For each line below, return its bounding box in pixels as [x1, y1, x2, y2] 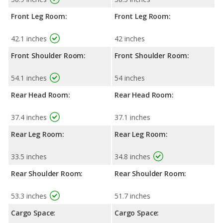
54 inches [114, 73, 145, 83]
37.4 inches [11, 112, 47, 122]
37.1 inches [114, 112, 150, 122]
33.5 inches [11, 152, 47, 162]
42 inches [114, 34, 145, 44]
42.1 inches [11, 34, 47, 44]
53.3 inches [11, 191, 47, 201]
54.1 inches [11, 73, 47, 83]
